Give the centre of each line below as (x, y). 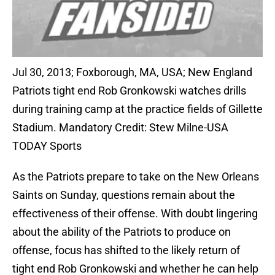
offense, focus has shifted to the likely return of (126, 250)
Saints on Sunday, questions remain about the (124, 195)
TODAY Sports (47, 146)
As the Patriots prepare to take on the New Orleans (136, 177)
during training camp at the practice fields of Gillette (137, 109)
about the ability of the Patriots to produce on (122, 232)
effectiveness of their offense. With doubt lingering (135, 214)
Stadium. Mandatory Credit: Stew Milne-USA (120, 128)
